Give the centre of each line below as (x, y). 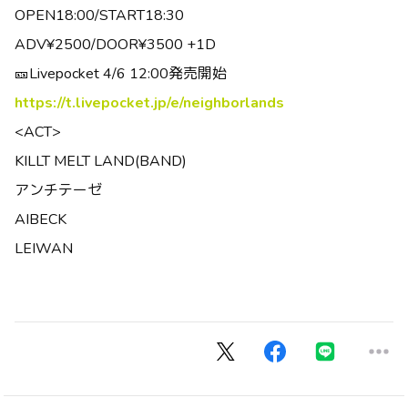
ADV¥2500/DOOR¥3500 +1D (115, 45)
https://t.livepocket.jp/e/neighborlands (149, 103)
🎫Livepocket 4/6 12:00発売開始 (121, 74)
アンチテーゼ (58, 190)
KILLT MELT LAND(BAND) (101, 161)
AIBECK (41, 219)
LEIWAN (44, 249)
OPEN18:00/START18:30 (99, 15)
